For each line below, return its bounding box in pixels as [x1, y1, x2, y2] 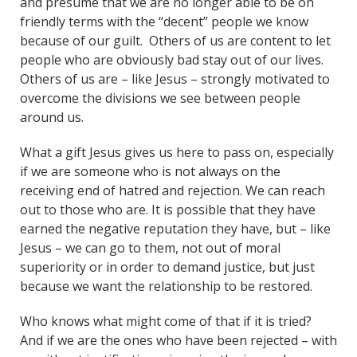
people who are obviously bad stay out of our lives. [20, 51, 327, 69]
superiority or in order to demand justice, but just [20, 258, 315, 277]
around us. [20, 108, 84, 127]
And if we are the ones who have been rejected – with [20, 331, 337, 350]
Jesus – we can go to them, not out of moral [20, 239, 280, 257]
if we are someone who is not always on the [20, 163, 280, 181]
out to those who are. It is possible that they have [20, 201, 316, 219]
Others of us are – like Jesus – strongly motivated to [20, 70, 330, 88]
